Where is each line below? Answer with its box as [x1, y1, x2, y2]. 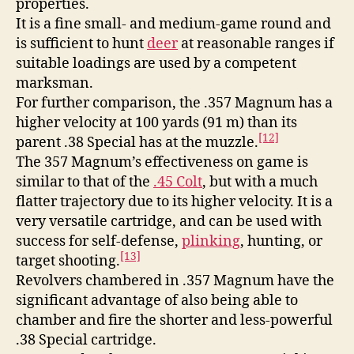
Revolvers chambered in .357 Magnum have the [16, 271, 334, 290]
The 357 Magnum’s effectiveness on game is [16, 153, 308, 171]
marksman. [16, 73, 93, 92]
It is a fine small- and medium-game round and [16, 14, 331, 33]
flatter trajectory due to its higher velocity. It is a [16, 192, 333, 211]
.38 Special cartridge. [16, 330, 156, 349]
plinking [182, 232, 240, 250]
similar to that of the [16, 172, 153, 191]
